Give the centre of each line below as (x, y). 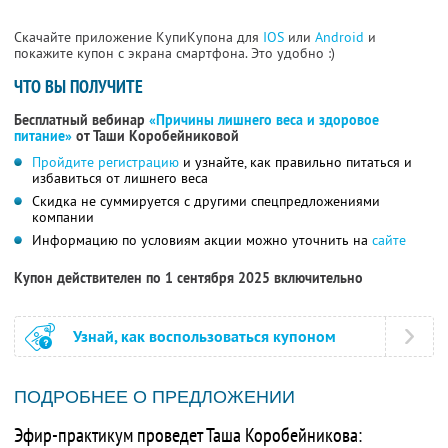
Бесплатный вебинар (81, 120)
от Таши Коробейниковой (155, 136)
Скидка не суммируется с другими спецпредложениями (206, 201)
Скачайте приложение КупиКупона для (138, 37)
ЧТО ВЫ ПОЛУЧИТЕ (78, 87)
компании (63, 217)
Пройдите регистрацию (105, 162)
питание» (43, 136)
